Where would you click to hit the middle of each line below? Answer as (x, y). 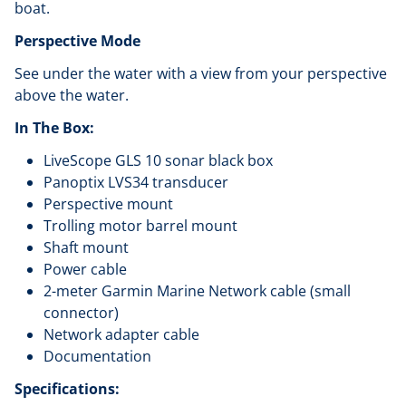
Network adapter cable (121, 334)
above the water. (72, 95)
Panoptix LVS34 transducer (136, 182)
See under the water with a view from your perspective (201, 73)
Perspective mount (108, 204)
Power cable (85, 269)
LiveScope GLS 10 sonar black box (158, 160)
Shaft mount (86, 247)
